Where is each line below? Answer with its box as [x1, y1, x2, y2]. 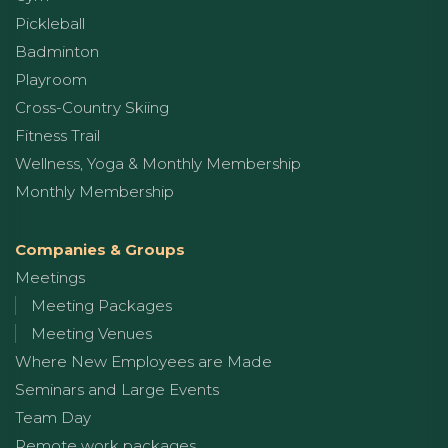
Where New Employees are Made [15, 351, 272, 371]
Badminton [15, 41, 99, 61]
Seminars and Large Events [15, 379, 219, 399]
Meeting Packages [31, 295, 172, 315]
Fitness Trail [15, 125, 100, 145]
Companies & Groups [15, 239, 185, 259]
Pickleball [15, 13, 85, 33]
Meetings [15, 267, 85, 287]
